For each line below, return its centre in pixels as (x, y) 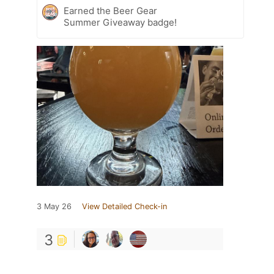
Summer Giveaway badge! (120, 22)
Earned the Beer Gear (110, 10)
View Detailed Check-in (124, 206)
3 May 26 (54, 206)
